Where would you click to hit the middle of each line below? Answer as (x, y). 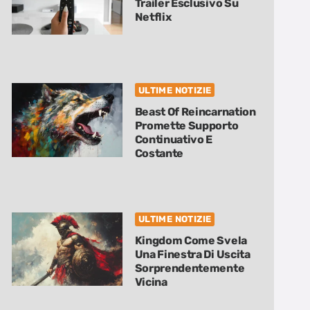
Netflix (153, 17)
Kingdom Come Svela (191, 241)
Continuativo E (174, 139)
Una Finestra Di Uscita (192, 255)
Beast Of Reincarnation (195, 111)
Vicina (151, 282)
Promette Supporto (186, 125)
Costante (159, 153)
